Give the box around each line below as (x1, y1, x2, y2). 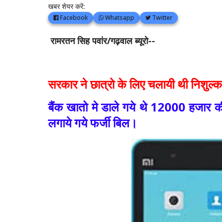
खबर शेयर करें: (48, 1, 85, 11)
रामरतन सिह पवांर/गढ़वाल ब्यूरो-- (48, 35, 155, 47)
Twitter (151, 13, 172, 22)
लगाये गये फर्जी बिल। (48, 114, 137, 131)
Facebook (58, 13, 88, 22)
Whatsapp (104, 13, 134, 22)
